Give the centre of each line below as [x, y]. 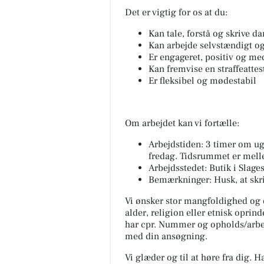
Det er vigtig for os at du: [176, 13]
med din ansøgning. [166, 237]
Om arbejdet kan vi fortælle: [182, 123]
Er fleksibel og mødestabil [202, 81]
